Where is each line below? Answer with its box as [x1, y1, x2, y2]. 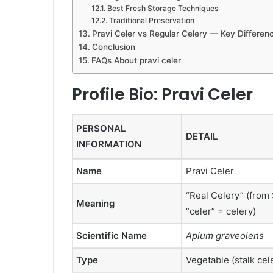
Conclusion [91, 42, 135, 52]
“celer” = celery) [186, 205, 256, 217]
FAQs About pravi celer [91, 55, 181, 66]
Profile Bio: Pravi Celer [72, 83, 253, 106]
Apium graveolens [186, 229, 264, 241]
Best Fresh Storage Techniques [107, 4, 219, 13]
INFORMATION [76, 138, 141, 150]
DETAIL [186, 130, 218, 142]
